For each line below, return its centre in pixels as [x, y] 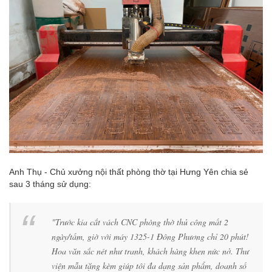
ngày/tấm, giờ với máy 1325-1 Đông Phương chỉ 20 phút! [150, 236]
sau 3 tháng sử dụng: [50, 184]
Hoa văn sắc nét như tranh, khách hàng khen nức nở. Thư [150, 251]
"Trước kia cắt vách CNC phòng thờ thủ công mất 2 [140, 222]
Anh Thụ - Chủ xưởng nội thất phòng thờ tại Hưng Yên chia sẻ [129, 172]
